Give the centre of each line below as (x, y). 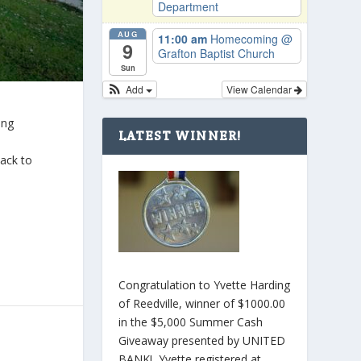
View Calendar (260, 89)
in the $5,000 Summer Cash (190, 322)
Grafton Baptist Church (216, 54)
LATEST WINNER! (180, 136)
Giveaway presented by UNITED (201, 340)
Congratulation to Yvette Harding (204, 284)
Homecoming (245, 39)
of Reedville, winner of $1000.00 (201, 303)
